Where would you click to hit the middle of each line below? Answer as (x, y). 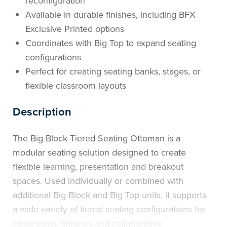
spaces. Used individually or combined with (98, 181)
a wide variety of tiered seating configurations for (109, 209)
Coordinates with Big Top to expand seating (111, 43)
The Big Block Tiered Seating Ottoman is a (97, 138)
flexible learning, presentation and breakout (98, 167)
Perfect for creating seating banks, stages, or (113, 71)
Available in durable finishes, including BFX (110, 15)
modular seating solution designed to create (99, 153)
